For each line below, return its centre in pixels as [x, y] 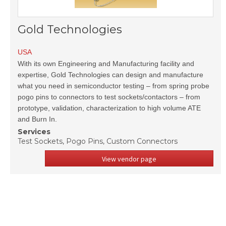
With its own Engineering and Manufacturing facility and [106, 64]
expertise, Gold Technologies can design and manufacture [110, 75]
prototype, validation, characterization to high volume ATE [109, 108]
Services [34, 132]
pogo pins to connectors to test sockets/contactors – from [109, 97]
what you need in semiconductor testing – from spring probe [114, 86]
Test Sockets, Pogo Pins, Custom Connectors [98, 141]
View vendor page [129, 159]
